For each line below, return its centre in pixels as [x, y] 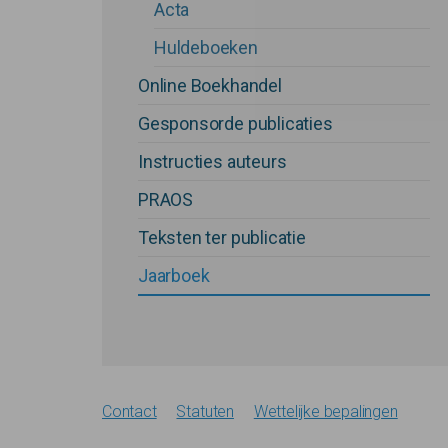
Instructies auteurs [212, 162]
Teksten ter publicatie [222, 238]
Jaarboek [174, 276]
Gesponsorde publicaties [235, 124]
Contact [129, 412]
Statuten [205, 412]
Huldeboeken [206, 48]
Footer [124, 420]
